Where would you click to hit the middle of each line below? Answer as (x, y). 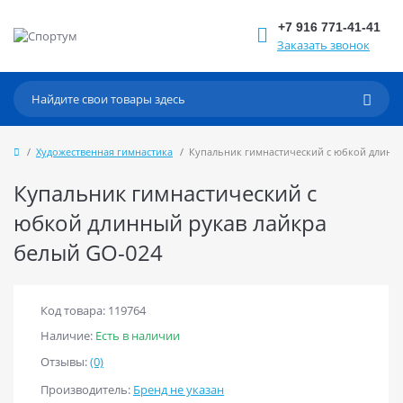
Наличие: (68, 336)
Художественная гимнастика (104, 152)
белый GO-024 (88, 252)
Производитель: (87, 390)
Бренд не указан (179, 390)
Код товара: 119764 (93, 310)
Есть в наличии (138, 336)
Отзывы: (65, 362)
